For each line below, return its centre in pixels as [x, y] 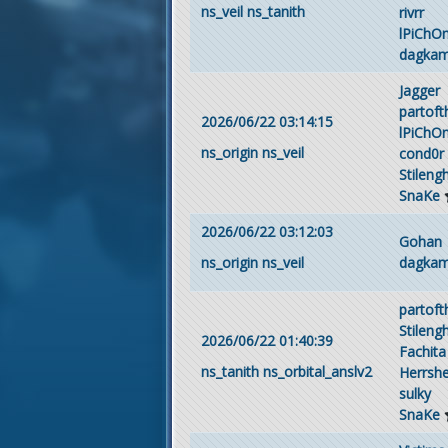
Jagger [419, 90]
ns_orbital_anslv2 [317, 371]
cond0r [421, 153]
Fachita [422, 351]
